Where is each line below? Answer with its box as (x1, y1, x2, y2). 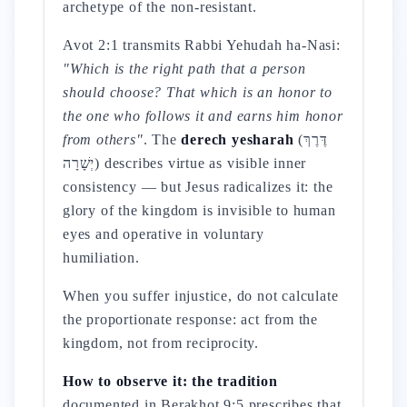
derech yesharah (181, 132, 294, 147)
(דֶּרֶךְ (293, 132, 304, 147)
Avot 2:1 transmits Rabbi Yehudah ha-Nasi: (63, 37, 341, 53)
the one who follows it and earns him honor (63, 108, 343, 124)
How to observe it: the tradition (63, 373, 278, 389)
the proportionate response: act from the (63, 312, 319, 327)
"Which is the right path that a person (63, 61, 306, 76)
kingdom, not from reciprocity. (63, 335, 260, 351)
